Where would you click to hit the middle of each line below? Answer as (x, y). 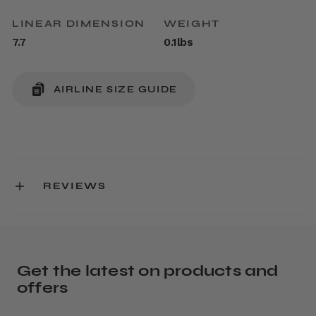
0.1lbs (179, 42)
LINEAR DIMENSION (79, 24)
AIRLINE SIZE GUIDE (115, 89)
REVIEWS (75, 186)
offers (43, 288)
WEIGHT (192, 24)
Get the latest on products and (148, 271)
